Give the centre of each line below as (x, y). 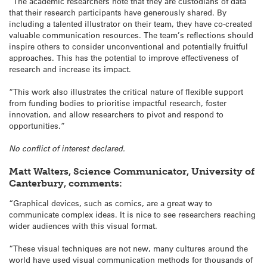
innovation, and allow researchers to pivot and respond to (116, 114)
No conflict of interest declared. (67, 148)
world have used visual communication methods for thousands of (131, 260)
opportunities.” (37, 125)
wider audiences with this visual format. (83, 225)
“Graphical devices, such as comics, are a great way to (111, 203)
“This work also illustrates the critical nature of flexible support (126, 91)
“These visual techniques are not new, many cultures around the (128, 249)
